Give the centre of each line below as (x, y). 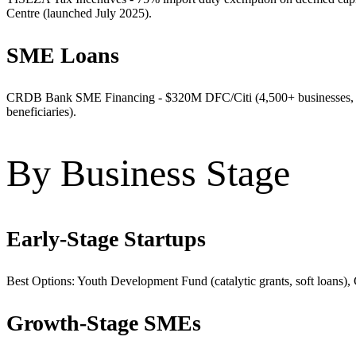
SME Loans (63, 56)
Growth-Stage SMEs (104, 323)
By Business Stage (148, 173)
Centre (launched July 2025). (79, 14)
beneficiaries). (41, 112)
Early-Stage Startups (106, 239)
